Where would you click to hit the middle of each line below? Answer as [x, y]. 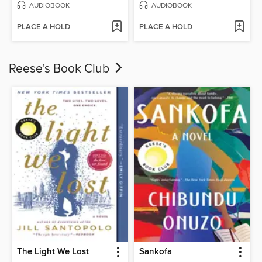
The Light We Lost [53, 252]
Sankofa [156, 252]
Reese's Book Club [61, 69]
